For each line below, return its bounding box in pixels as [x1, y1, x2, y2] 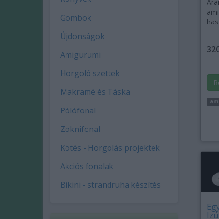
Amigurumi [60, 49, 101, 60]
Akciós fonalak [60, 161, 113, 172]
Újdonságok [60, 31, 105, 42]
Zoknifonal [60, 124, 100, 134]
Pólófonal [60, 105, 96, 116]
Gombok [60, 12, 91, 23]
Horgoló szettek [60, 68, 120, 79]
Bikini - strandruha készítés [60, 179, 161, 190]
